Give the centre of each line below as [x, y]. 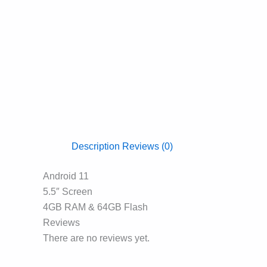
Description [96, 146]
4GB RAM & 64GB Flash [95, 207]
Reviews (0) [148, 146]
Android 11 [66, 176]
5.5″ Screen [68, 191]
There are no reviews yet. [96, 238]
